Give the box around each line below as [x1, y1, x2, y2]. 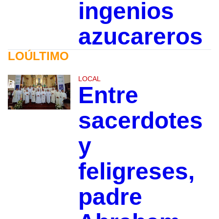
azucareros [78, 23, 203, 49]
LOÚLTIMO [8, 49, 69, 63]
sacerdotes [78, 107, 203, 133]
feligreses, [78, 158, 195, 184]
